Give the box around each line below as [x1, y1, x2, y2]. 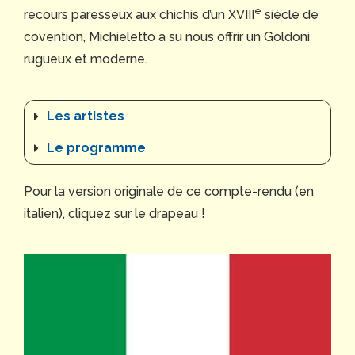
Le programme [47, 140, 146, 156]
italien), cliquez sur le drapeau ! [24, 206, 205, 222]
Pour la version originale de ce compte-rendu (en [24, 184, 314, 200]
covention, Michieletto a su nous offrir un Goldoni [24, 29, 310, 45]
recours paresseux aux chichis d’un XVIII [24, 7, 254, 23]
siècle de [261, 7, 319, 23]
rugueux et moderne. [24, 52, 147, 67]
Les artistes [47, 109, 124, 124]
